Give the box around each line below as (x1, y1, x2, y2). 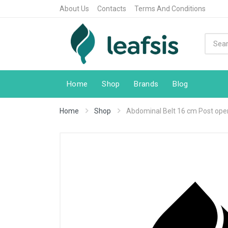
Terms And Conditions (134, 5, 206, 13)
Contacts (97, 5, 126, 13)
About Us (60, 5, 89, 13)
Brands (134, 79, 159, 89)
